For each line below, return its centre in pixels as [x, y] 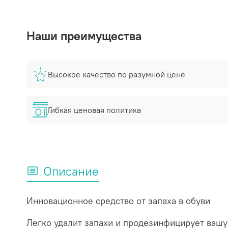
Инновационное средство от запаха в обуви [120, 201]
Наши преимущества [84, 36]
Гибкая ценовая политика [94, 110]
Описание [71, 171]
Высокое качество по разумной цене [117, 75]
